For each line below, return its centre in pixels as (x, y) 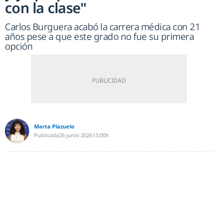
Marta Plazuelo (54, 126)
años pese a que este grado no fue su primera (99, 36)
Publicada (46, 135)
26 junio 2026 (76, 135)
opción (19, 46)
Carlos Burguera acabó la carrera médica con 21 (102, 27)
